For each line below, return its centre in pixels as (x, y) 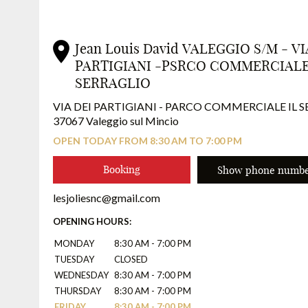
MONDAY (74, 243)
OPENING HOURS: (92, 221)
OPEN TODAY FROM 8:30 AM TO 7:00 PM (147, 140)
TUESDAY (74, 259)
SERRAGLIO (113, 83)
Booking (122, 169)
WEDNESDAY (81, 275)
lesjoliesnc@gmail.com (107, 197)
